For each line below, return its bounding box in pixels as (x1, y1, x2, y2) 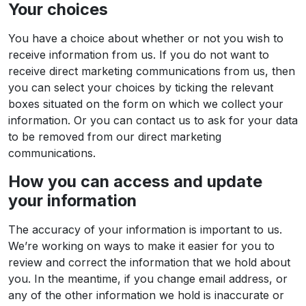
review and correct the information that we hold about (8, 255, 290, 269)
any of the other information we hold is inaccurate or (8, 288, 284, 302)
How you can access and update (8, 171, 262, 191)
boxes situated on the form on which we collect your (8, 97, 283, 111)
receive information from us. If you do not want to (8, 48, 269, 61)
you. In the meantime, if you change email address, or (8, 272, 288, 286)
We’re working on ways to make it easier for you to (8, 239, 275, 253)
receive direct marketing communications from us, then (8, 64, 295, 78)
